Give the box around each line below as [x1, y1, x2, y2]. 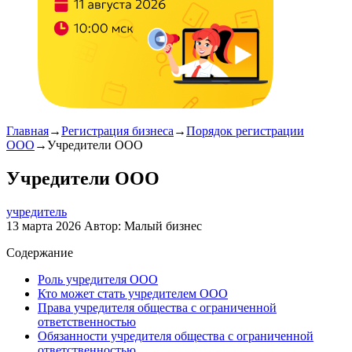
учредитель [6, 204, 67, 218]
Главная [6, 124, 49, 137]
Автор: [84, 218, 124, 233]
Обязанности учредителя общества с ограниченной [38, 328, 313, 343]
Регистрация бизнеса [61, 124, 174, 137]
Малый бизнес [124, 218, 202, 233]
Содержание [6, 245, 73, 259]
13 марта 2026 [6, 218, 81, 233]
